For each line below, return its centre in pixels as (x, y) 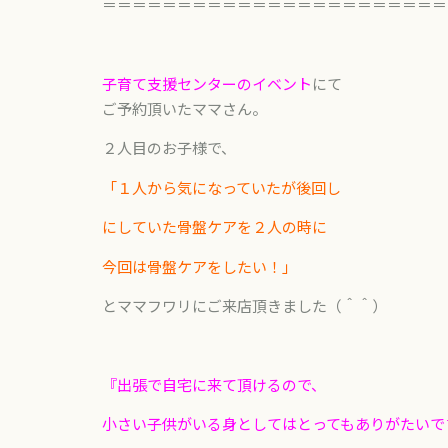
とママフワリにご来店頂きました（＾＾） (244, 305)
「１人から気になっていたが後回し (221, 187)
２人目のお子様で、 (169, 148)
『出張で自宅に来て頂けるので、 (214, 384)
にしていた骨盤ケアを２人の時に (214, 227)
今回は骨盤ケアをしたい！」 (199, 266)
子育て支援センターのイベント (207, 83)
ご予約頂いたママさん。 (184, 108)
